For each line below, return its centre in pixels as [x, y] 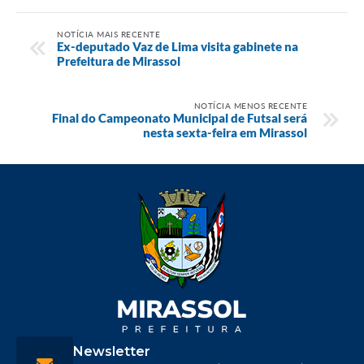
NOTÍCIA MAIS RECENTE [108, 34]
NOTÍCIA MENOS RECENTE [250, 105]
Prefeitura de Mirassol [119, 61]
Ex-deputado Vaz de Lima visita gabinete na [178, 46]
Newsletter [112, 351]
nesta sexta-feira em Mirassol [225, 132]
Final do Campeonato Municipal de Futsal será [180, 117]
